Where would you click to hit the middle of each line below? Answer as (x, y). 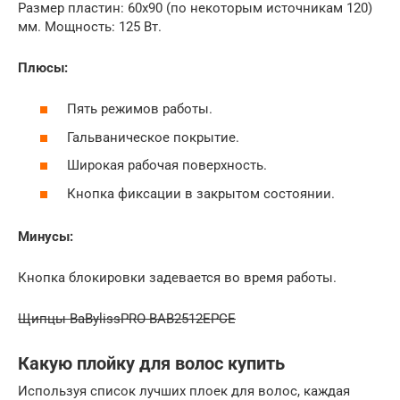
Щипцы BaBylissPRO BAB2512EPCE (127, 318)
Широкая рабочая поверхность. (167, 166)
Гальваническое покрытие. (153, 137)
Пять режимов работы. (140, 109)
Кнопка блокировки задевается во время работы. (177, 277)
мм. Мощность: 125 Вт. (90, 26)
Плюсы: (43, 67)
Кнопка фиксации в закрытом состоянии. (201, 193)
